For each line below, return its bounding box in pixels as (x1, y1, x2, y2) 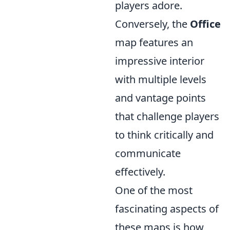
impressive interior (115, 53, 204, 68)
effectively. (115, 164, 165, 179)
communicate (115, 146, 181, 160)
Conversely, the (115, 16, 190, 31)
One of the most (115, 183, 193, 197)
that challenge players (115, 109, 219, 123)
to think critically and (115, 127, 214, 142)
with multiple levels (115, 72, 206, 86)
